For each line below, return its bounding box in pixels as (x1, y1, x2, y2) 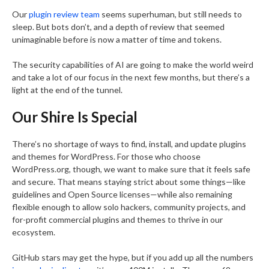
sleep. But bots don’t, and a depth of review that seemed (12, 22, 225, 32)
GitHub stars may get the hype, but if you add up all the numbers (12, 252, 253, 262)
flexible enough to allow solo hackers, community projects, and (12, 202, 246, 212)
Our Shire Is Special (12, 108, 138, 125)
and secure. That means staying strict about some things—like (12, 177, 246, 187)
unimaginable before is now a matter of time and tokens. (12, 34, 222, 44)
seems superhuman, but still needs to (100, 9, 242, 19)
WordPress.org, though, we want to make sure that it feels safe (12, 164, 250, 174)
